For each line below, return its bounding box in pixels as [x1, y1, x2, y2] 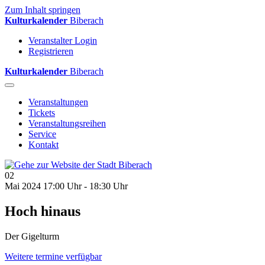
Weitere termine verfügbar [5, 251, 102, 261]
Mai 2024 [5, 181, 41, 191]
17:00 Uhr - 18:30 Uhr [43, 181, 128, 191]
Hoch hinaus [5, 203, 80, 219]
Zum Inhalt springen [5, 5, 80, 15]
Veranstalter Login [28, 35, 97, 46]
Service [28, 129, 56, 139]
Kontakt [28, 140, 59, 150]
